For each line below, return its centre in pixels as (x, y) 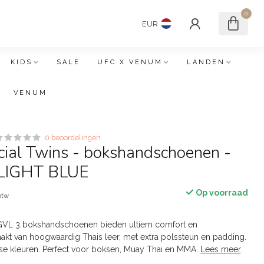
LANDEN (206, 62)
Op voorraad (221, 193)
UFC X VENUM (130, 62)
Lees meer (221, 249)
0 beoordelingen (73, 138)
